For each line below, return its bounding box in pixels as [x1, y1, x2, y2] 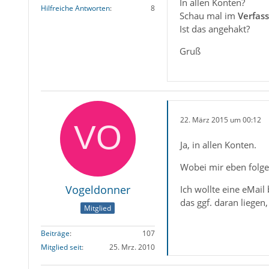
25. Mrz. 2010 [109, 241, 155, 252]
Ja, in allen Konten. [180, 139, 256, 151]
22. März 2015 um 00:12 [180, 114, 261, 125]
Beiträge [40, 228, 70, 238]
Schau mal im [179, 10, 238, 22]
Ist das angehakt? [179, 23, 250, 35]
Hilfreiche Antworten [40, 2, 110, 13]
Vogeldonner [65, 183, 130, 198]
